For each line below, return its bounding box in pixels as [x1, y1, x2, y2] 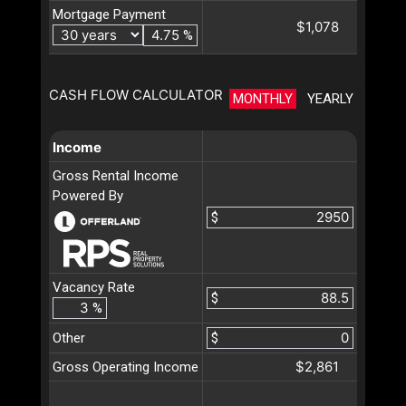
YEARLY [307, 90, 353, 107]
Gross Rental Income [53, 167, 179, 184]
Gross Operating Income [53, 358, 198, 375]
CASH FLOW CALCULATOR [49, 85, 223, 103]
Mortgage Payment [53, 5, 166, 23]
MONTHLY [233, 90, 293, 107]
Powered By [53, 187, 123, 204]
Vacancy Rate [53, 278, 135, 295]
